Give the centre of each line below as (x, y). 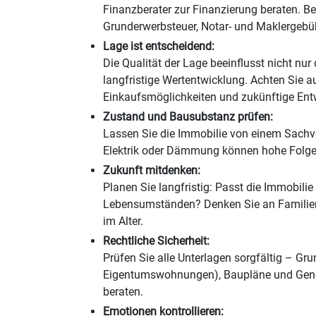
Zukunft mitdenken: (152, 170)
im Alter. (123, 221)
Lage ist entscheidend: (159, 46)
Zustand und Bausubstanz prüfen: (188, 117)
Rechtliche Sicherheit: (156, 241)
